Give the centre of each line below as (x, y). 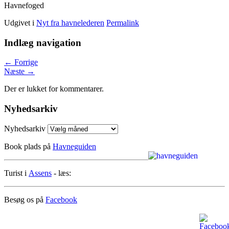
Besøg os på (25, 199)
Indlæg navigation (43, 42)
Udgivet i (19, 22)
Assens (40, 173)
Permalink (123, 22)
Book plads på (28, 146)
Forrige (25, 62)
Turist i (16, 173)
